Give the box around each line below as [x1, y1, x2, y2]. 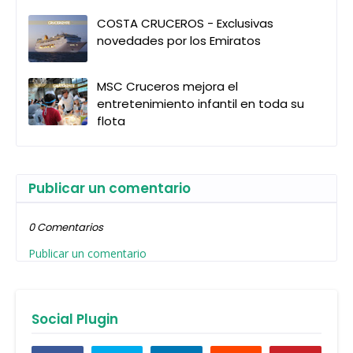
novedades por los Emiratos [97, 32, 261, 49]
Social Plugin [32, 309, 118, 329]
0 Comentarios [28, 219, 103, 235]
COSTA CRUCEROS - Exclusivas [97, 14, 273, 32]
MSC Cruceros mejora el [97, 77, 238, 95]
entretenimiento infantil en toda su [97, 95, 304, 112]
